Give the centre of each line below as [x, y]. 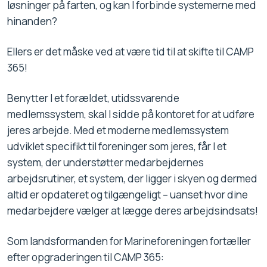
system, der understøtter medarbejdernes [105, 163]
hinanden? [32, 21]
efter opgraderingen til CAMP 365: [86, 257]
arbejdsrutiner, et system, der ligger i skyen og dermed [132, 179]
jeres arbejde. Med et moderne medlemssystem [118, 131]
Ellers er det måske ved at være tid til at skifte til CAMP [131, 52]
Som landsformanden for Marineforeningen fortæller [129, 241]
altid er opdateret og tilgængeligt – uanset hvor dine [128, 195]
